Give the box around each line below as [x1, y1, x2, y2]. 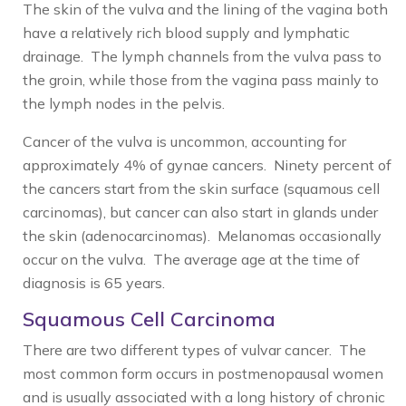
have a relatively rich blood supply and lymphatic [23, 24, 350, 42]
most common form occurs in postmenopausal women [23, 364, 383, 382]
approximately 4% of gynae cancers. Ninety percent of [23, 156, 391, 174]
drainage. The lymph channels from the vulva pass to [23, 47, 382, 65]
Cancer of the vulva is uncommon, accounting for [23, 132, 346, 150]
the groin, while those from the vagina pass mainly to [23, 71, 379, 89]
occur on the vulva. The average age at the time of [23, 250, 360, 268]
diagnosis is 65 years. [23, 274, 165, 292]
